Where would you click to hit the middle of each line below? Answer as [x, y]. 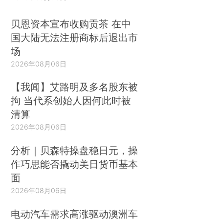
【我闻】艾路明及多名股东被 [75, 87]
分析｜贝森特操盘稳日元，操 [75, 151]
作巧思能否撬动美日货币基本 [75, 164]
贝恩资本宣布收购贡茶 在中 [71, 23]
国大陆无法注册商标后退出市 [75, 37]
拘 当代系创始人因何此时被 [71, 101]
